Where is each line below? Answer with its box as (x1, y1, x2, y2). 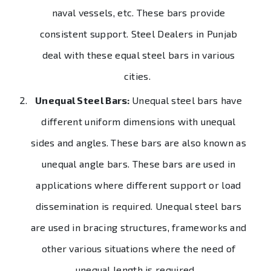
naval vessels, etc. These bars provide (51, 6, 226, 18)
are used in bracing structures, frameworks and (30, 221, 247, 233)
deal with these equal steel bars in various (42, 48, 235, 60)
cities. (123, 70, 154, 82)
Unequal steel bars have (132, 94, 242, 106)
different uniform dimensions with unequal (41, 115, 236, 127)
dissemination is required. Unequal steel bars (35, 200, 242, 212)
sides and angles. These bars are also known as (31, 136, 246, 148)
